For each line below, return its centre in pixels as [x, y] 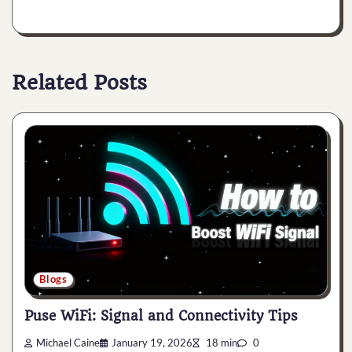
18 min [220, 343]
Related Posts [79, 82]
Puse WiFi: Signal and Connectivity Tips [161, 316]
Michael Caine [68, 343]
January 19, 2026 [152, 343]
